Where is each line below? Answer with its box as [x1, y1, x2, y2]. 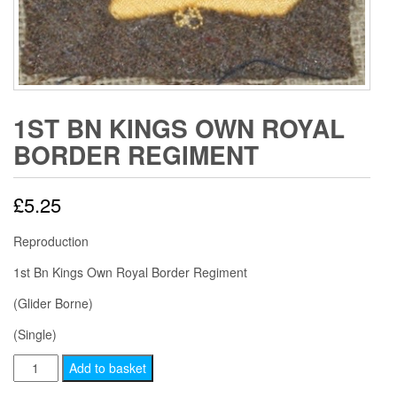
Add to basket [68, 358, 146, 377]
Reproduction [13, 231, 89, 250]
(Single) [13, 324, 57, 343]
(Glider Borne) [13, 293, 93, 312]
